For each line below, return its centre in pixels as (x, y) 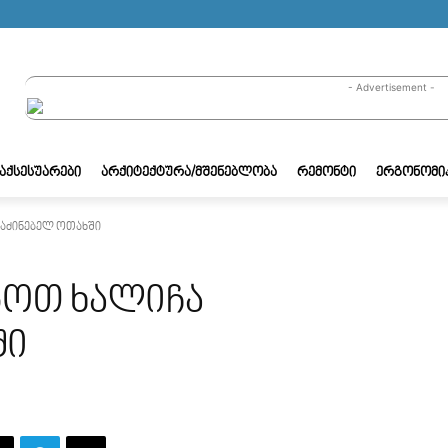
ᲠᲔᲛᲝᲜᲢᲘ (326, 172)
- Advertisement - (391, 86)
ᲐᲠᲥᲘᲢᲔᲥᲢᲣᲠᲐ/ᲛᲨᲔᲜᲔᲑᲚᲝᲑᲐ (189, 172)
